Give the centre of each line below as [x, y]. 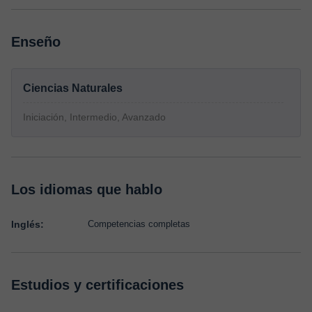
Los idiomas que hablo [87, 189]
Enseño [36, 42]
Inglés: [28, 224]
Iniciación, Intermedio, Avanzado [94, 117]
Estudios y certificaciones [97, 285]
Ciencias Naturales [73, 88]
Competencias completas [139, 224]
